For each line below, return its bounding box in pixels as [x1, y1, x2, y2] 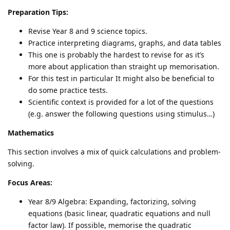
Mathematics [8, 127, 54, 138]
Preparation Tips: [8, 7, 68, 17]
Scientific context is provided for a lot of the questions [28, 97, 214, 107]
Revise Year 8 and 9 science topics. [28, 26, 147, 36]
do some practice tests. [28, 85, 108, 95]
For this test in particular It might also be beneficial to [28, 73, 214, 83]
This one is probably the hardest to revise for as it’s [28, 49, 204, 60]
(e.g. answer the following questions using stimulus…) [28, 108, 215, 119]
